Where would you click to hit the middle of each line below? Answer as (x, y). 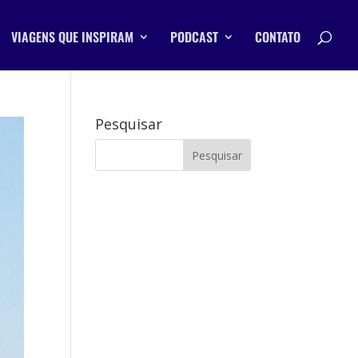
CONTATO (278, 37)
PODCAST (194, 37)
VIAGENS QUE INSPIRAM (72, 37)
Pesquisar (129, 124)
